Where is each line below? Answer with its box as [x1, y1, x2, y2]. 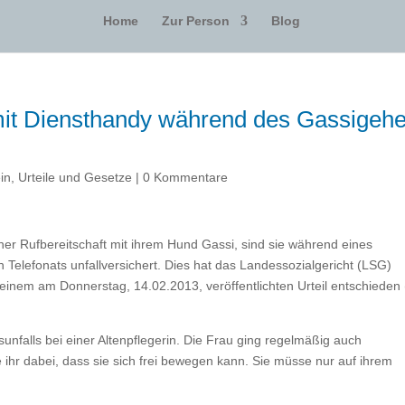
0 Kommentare [143, 170, 229, 184]
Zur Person [162, 13, 230, 28]
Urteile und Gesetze [18, 170, 133, 184]
